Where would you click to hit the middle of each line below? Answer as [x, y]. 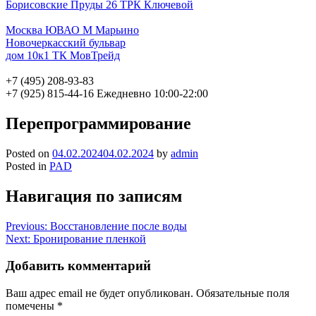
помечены [31, 306]
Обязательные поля [243, 293]
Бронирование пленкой [90, 238]
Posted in [28, 166]
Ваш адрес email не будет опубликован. [99, 293]
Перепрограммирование [98, 123]
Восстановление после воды [119, 226]
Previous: [26, 226]
